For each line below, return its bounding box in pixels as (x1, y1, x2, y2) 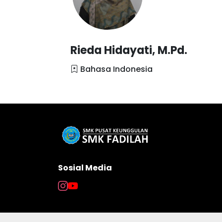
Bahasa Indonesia (78, 63, 153, 75)
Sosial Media (58, 162, 112, 173)
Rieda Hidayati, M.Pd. (70, 43, 187, 58)
